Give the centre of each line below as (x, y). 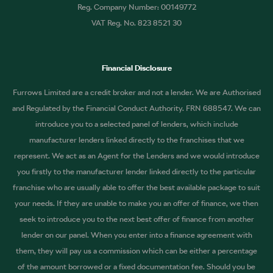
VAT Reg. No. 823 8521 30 (136, 23)
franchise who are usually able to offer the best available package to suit (136, 187)
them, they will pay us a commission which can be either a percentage (136, 250)
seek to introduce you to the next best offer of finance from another (136, 219)
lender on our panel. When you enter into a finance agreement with (136, 235)
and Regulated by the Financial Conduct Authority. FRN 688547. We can (136, 108)
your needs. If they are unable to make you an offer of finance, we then (136, 203)
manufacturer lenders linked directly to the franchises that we (136, 140)
